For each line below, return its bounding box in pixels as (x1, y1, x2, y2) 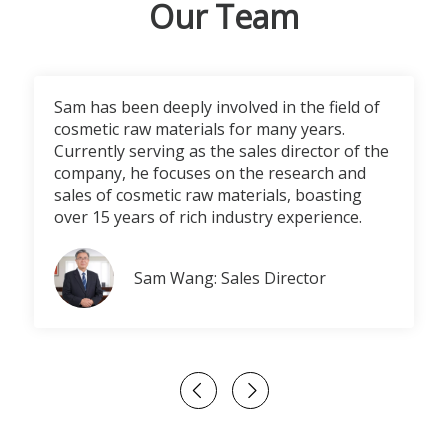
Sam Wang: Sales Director (134, 267, 326, 289)
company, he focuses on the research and (54, 162, 366, 184)
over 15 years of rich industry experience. (54, 206, 362, 228)
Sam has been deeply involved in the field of (54, 96, 380, 118)
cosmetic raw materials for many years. (54, 118, 345, 140)
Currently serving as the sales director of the (54, 140, 389, 162)
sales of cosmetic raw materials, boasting (54, 184, 362, 206)
